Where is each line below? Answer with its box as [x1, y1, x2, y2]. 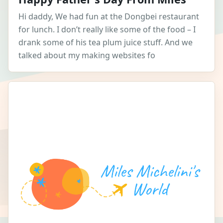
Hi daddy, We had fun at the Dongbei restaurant [18, 11, 199, 22]
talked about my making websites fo [18, 50, 155, 61]
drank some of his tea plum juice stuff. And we [18, 37, 193, 48]
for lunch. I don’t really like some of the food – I [18, 24, 196, 35]
